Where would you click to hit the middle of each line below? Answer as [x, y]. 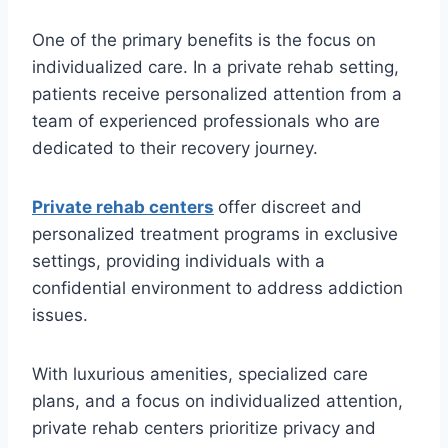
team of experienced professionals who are [206, 120]
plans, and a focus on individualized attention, [217, 400]
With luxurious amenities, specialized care [200, 373]
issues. [62, 314]
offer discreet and [290, 206]
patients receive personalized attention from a [217, 93]
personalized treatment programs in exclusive [215, 233]
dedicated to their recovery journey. [177, 147]
